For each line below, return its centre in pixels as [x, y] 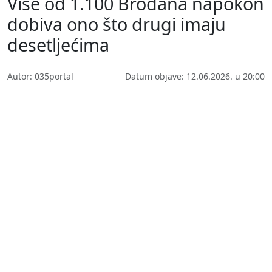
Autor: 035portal [40, 76]
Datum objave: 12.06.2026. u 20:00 [195, 76]
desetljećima [58, 44]
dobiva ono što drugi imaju [117, 24]
